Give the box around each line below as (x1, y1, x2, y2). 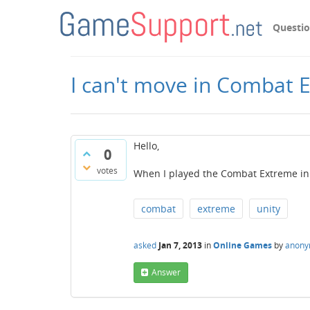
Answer (152, 266, 181, 278)
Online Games (213, 239, 272, 251)
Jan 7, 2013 (158, 239, 202, 251)
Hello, (134, 139, 159, 152)
